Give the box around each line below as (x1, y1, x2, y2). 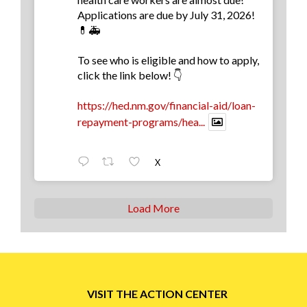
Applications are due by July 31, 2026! (77, 8, 255, 21)
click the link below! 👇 (77, 68, 182, 82)
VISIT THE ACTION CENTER (87, 286, 228, 300)
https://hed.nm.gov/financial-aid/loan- (77, 98, 256, 112)
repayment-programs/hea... (77, 114, 205, 128)
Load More (127, 201, 180, 214)
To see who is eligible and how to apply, (77, 53, 259, 66)
